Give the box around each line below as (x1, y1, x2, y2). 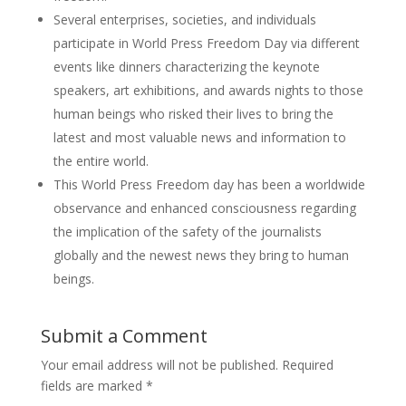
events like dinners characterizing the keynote (53, 58, 320, 76)
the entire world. (53, 152, 149, 170)
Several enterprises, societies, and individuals (53, 11, 316, 29)
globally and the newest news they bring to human (53, 246, 349, 265)
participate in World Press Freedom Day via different (53, 34, 360, 53)
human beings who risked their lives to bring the (53, 105, 333, 123)
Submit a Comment (40, 324, 208, 349)
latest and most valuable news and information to (53, 129, 346, 147)
